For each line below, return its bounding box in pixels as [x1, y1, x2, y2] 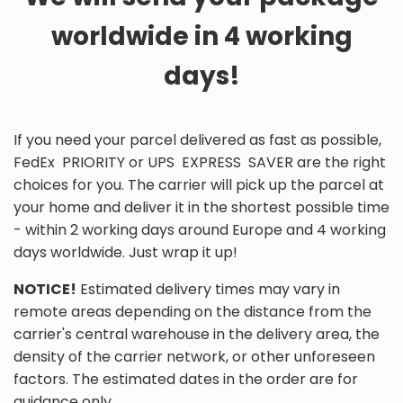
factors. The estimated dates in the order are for [13, 369, 358, 390]
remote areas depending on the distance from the [13, 301, 372, 322]
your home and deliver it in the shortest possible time [13, 197, 390, 218]
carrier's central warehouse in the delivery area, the [13, 324, 380, 345]
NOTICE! [13, 279, 76, 300]
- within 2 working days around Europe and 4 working [13, 219, 386, 240]
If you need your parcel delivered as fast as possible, [13, 130, 381, 150]
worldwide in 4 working [50, 19, 353, 54]
